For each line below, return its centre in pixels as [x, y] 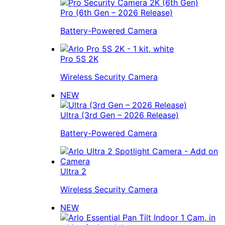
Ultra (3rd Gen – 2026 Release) [120, 115]
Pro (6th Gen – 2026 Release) [117, 12]
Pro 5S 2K [79, 59]
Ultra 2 [73, 171]
